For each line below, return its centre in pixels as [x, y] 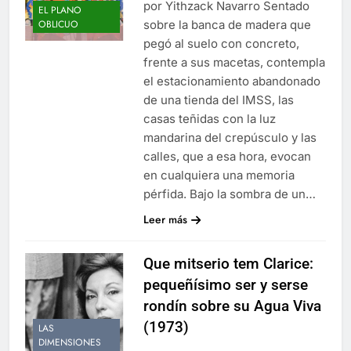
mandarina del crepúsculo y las [230, 137]
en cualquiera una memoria [219, 175]
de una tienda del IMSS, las [218, 100]
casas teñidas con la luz [209, 118]
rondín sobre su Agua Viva [232, 306]
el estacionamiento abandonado [232, 81]
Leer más [165, 219]
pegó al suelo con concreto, [221, 43]
